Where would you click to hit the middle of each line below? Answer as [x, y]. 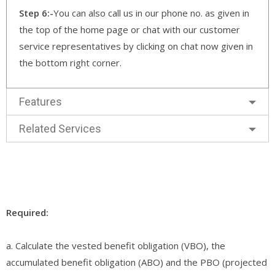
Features [41, 101]
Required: [27, 212]
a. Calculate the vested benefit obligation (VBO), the [116, 245]
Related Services [60, 128]
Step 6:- [36, 13]
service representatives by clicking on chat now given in [136, 46]
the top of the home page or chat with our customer [130, 29]
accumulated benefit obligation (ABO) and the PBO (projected [137, 262]
